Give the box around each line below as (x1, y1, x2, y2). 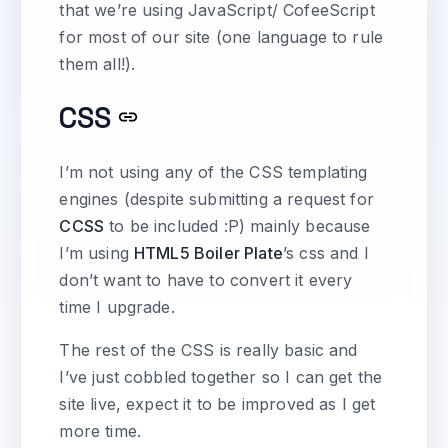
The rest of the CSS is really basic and (59, 340, 358, 361)
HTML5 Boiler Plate (134, 243, 283, 264)
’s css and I (282, 243, 369, 264)
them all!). (59, 53, 136, 74)
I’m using (59, 243, 134, 264)
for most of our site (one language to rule (59, 26, 384, 47)
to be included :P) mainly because (104, 216, 371, 237)
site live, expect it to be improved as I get (59, 394, 376, 415)
